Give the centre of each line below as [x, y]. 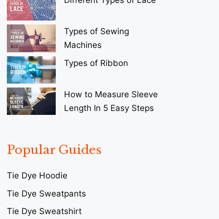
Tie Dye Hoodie [37, 176]
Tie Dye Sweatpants [46, 193]
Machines [83, 45]
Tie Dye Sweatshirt [44, 211]
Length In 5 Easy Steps [109, 108]
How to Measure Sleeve [111, 95]
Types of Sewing [97, 32]
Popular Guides [54, 150]
